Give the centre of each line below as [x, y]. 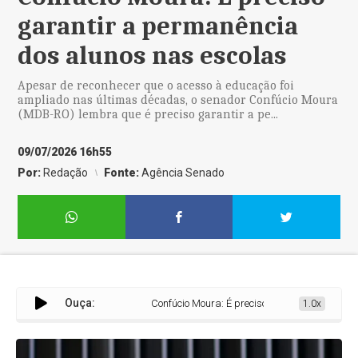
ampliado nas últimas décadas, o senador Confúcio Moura [178, 100]
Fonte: [123, 173]
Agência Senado [183, 173]
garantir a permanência [158, 26]
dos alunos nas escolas [153, 56]
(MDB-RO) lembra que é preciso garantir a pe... [148, 114]
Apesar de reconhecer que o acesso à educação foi [156, 86]
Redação [66, 173]
